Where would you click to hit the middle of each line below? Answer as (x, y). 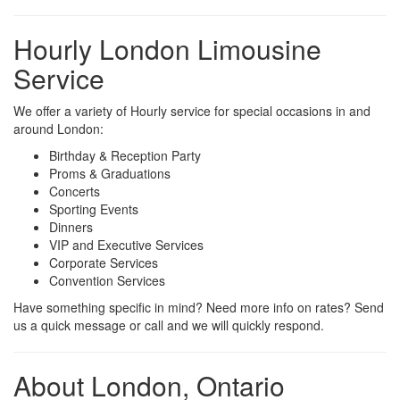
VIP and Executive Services (126, 245)
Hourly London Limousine (167, 49)
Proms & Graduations (110, 174)
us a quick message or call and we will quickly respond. (169, 325)
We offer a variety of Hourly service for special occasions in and (192, 111)
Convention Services (107, 281)
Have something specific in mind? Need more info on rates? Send (199, 308)
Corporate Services (104, 263)
